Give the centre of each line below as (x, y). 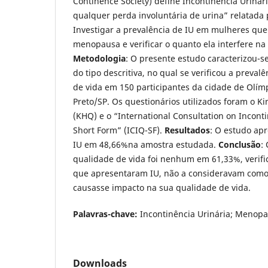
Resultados (187, 130)
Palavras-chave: (105, 214)
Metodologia (99, 58)
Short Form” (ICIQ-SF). (119, 130)
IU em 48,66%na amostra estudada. (146, 144)
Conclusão (240, 144)
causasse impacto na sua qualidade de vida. (162, 187)
